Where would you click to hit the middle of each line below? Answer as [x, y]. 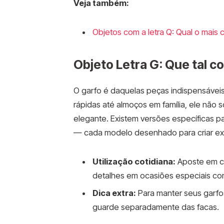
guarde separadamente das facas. [155, 207]
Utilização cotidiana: [134, 161]
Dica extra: [114, 193]
